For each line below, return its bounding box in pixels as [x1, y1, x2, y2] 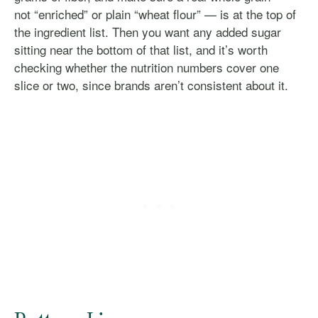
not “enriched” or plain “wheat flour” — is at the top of [14, 4, 296, 23]
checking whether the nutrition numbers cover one [14, 57, 279, 76]
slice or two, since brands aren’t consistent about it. [14, 75, 288, 94]
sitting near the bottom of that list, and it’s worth [14, 40, 268, 58]
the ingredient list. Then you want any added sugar [14, 22, 281, 40]
